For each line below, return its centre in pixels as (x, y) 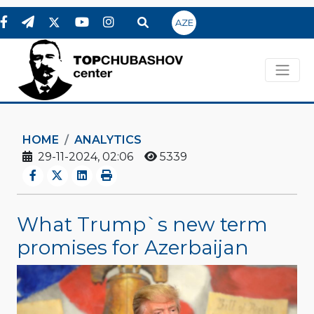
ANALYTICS (108, 140)
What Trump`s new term (142, 224)
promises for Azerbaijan (133, 247)
